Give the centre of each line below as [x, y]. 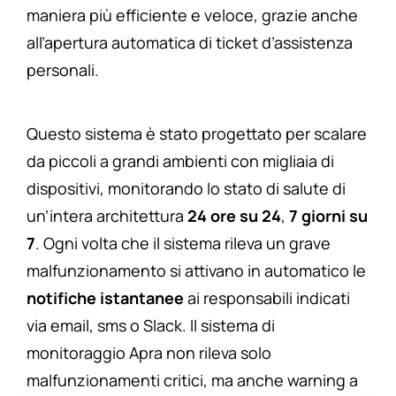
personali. [63, 70]
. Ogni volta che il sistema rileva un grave [183, 244]
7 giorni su [328, 216]
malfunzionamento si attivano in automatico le [196, 271]
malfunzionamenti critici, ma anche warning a [192, 381]
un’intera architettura [107, 216]
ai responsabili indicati [267, 298]
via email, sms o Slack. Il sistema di [151, 326]
